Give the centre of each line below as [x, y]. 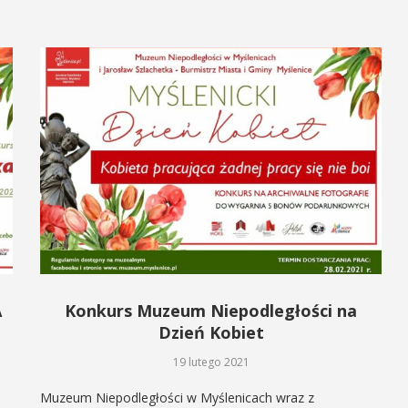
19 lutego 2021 [211, 362]
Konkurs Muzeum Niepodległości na [211, 311]
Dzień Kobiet [211, 333]
